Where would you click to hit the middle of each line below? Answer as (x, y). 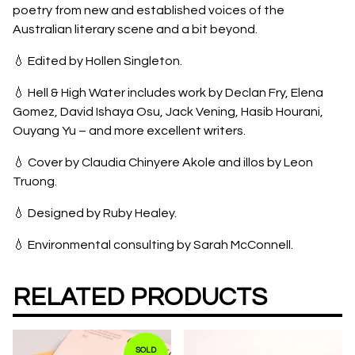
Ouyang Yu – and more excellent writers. (129, 131)
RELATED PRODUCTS (140, 297)
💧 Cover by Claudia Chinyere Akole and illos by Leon (163, 163)
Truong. (35, 182)
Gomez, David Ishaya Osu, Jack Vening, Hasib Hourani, (168, 112)
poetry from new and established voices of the (149, 11)
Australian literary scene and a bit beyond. (135, 30)
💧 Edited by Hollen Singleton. (97, 61)
